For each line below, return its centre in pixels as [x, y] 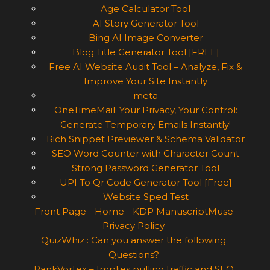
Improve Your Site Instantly [146, 81]
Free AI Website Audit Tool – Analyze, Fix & [146, 67]
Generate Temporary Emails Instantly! [146, 125]
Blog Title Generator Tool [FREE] [146, 52]
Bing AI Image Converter [146, 38]
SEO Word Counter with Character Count [146, 154]
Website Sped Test [146, 197]
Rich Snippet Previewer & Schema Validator [146, 139]
